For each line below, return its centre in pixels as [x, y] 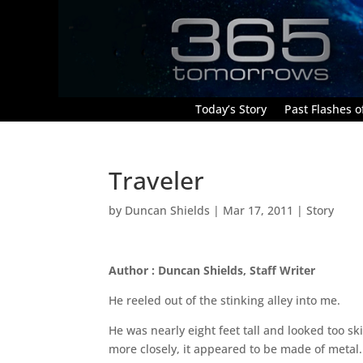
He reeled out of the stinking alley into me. [225, 300]
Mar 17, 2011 [258, 210]
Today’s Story [231, 109]
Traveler [157, 180]
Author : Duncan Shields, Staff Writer [212, 270]
